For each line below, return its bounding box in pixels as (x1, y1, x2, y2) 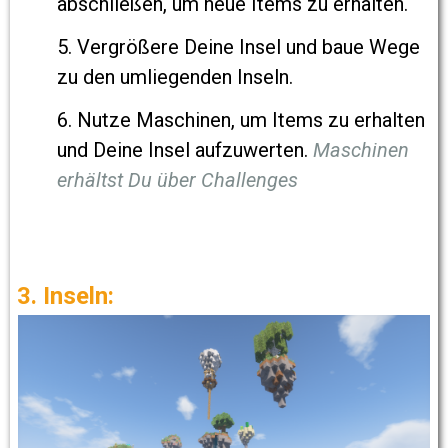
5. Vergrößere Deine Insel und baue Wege (57, 34, 420, 59)
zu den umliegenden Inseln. (57, 64, 293, 89)
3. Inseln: (17, 281, 114, 310)
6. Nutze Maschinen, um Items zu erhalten (57, 107, 425, 132)
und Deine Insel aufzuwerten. (57, 137, 313, 162)
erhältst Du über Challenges (57, 167, 298, 192)
